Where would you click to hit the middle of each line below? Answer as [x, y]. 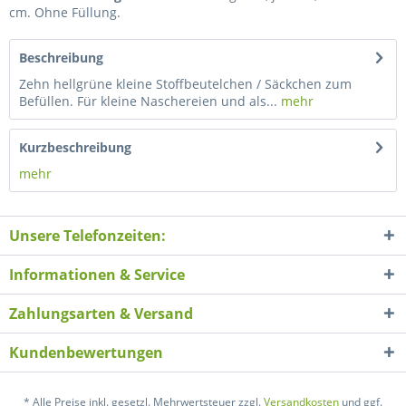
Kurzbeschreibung [75, 147]
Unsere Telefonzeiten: [87, 236]
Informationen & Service [97, 275]
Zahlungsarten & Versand [101, 314]
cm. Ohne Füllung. [65, 12]
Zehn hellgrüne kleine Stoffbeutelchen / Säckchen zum [185, 84]
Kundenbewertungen [86, 353]
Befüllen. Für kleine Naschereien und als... [148, 101]
